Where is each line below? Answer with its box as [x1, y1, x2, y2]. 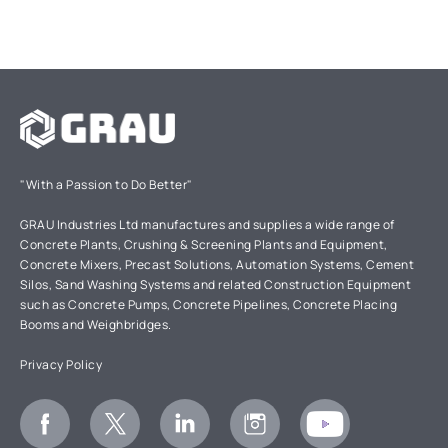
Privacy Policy [20, 356, 102, 373]
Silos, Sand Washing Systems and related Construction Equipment [20, 276, 411, 293]
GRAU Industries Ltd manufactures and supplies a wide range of [20, 216, 395, 233]
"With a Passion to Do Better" [20, 176, 193, 193]
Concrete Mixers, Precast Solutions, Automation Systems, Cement [20, 256, 414, 273]
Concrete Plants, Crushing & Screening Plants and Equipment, [20, 236, 388, 253]
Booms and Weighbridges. [20, 316, 172, 333]
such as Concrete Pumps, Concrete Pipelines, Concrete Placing [20, 296, 397, 313]
